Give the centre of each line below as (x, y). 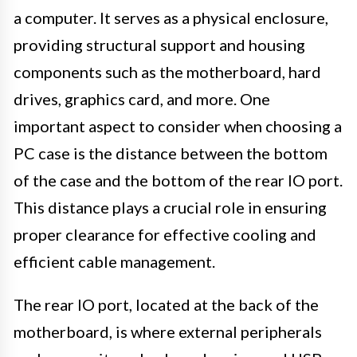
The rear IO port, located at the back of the (166, 304)
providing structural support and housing (159, 44)
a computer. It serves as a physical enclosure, (171, 17)
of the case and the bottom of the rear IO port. (178, 180)
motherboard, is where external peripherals (168, 331)
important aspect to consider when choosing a (178, 126)
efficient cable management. (114, 261)
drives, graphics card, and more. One (142, 98)
